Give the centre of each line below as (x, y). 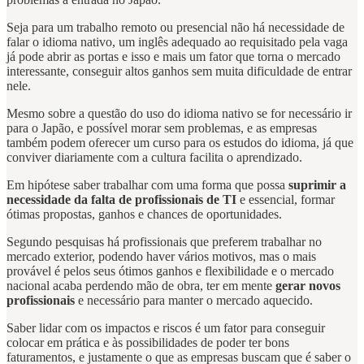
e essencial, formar (287, 199)
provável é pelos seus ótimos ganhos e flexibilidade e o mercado (170, 271)
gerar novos (308, 285)
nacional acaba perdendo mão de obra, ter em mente (141, 285)
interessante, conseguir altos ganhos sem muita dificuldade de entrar (179, 71)
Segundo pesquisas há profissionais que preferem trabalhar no (164, 241)
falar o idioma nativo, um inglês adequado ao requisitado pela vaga (177, 41)
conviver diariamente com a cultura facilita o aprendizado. (154, 157)
